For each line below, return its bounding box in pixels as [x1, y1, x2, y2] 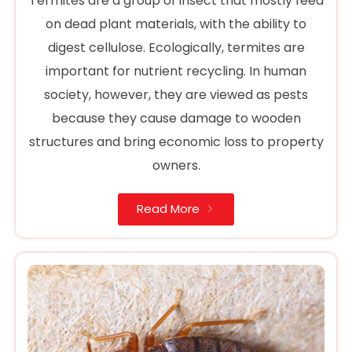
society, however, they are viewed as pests [44, 86, 308, 104]
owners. [152, 156, 200, 175]
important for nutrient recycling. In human [46, 62, 306, 81]
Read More [137, 200, 200, 218]
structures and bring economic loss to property [28, 133, 324, 152]
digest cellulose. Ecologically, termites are [47, 38, 305, 57]
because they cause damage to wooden [51, 109, 301, 128]
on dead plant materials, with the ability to [46, 15, 306, 34]
